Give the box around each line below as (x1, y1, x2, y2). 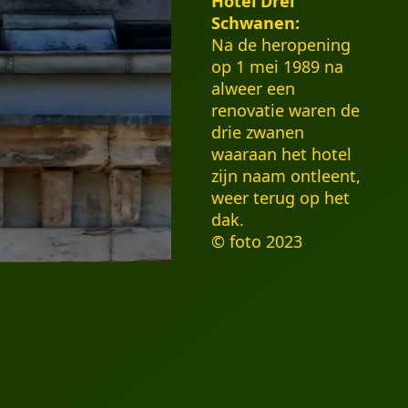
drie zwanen (211, 120, 305, 143)
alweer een (211, 76, 296, 99)
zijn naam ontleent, (211, 164, 362, 187)
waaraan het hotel (211, 142, 352, 165)
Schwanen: (211, 11, 301, 34)
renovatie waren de (211, 98, 361, 121)
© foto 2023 (211, 229, 303, 252)
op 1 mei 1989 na (211, 55, 344, 77)
